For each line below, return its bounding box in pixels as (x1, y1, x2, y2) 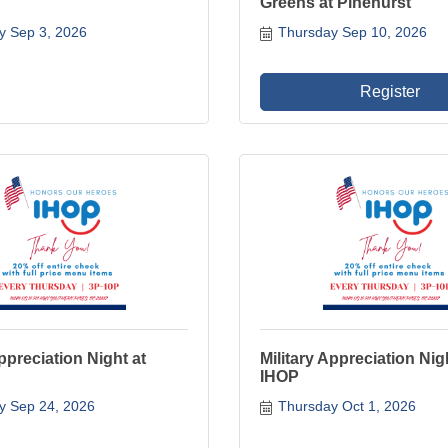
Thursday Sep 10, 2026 (277, 24, 427, 41)
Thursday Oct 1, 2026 (277, 398, 416, 415)
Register (360, 83, 420, 101)
